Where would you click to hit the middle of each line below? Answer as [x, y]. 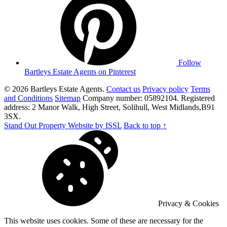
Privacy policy [165, 89]
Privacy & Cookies [188, 203]
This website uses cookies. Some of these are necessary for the [104, 220]
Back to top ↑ [145, 125]
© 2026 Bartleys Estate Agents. [55, 89]
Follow [190, 62]
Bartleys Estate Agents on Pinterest [80, 71]
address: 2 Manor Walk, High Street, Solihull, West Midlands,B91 [109, 107]
